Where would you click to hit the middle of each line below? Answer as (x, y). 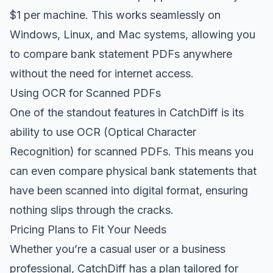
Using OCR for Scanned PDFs (85, 93)
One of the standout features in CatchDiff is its (127, 112)
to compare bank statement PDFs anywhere (121, 54)
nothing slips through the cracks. (92, 210)
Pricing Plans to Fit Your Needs (88, 229)
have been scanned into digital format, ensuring (129, 190)
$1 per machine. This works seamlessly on (115, 15)
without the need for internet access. (102, 73)
